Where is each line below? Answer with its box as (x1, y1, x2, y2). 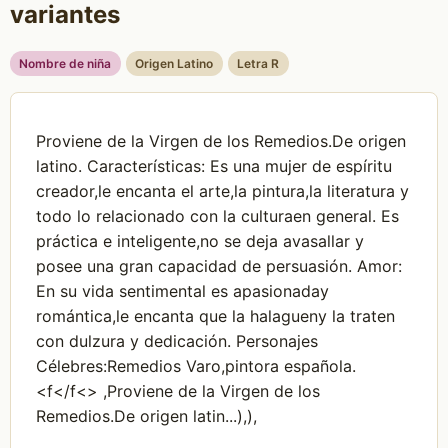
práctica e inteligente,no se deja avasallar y (36, 230, 365, 251)
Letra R (237, 56, 280, 72)
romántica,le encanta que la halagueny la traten (36, 305, 396, 326)
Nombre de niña (19, 56, 112, 72)
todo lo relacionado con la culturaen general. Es (36, 205, 400, 226)
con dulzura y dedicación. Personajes (36, 330, 319, 351)
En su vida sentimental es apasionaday (36, 280, 330, 301)
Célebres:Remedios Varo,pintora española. (36, 355, 357, 376)
